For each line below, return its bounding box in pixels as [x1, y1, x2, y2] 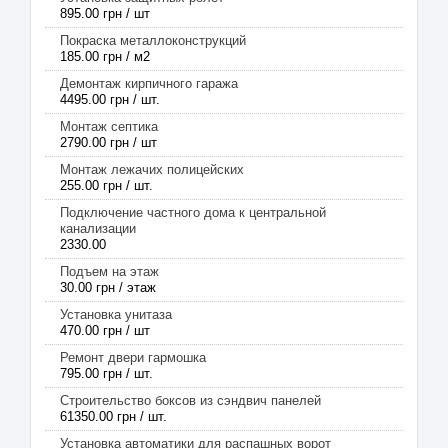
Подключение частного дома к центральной [60, 205, 326, 220]
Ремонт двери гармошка [60, 350, 206, 365]
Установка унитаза [60, 307, 172, 322]
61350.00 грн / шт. [60, 409, 167, 424]
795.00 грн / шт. [60, 366, 153, 381]
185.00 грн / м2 [60, 49, 150, 64]
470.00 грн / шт [60, 323, 150, 338]
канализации [60, 221, 136, 236]
